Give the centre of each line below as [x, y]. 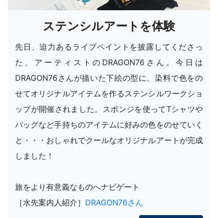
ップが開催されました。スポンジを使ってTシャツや [109, 109]
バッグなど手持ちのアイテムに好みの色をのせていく [109, 125]
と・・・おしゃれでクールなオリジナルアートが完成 [109, 140]
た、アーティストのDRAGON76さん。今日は [109, 63]
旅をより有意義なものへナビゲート [77, 187]
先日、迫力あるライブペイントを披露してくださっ [109, 47]
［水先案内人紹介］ [50, 203]
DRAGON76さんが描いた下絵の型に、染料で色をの [109, 78]
